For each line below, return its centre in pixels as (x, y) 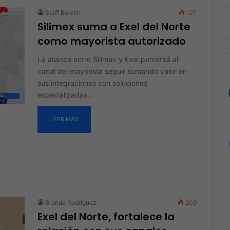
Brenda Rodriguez (71, 202)
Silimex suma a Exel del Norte (114, 26)
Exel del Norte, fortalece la (106, 216)
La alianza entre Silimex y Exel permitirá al (108, 59)
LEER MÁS (64, 119)
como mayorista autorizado (111, 41)
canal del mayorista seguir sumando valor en (112, 71)
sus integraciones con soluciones (92, 83)
